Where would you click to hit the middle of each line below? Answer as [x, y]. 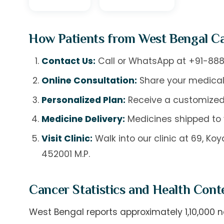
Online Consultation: [89, 80]
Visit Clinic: [67, 139]
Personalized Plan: [83, 100]
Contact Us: [68, 61]
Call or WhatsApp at [142, 61]
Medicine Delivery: [83, 119]
